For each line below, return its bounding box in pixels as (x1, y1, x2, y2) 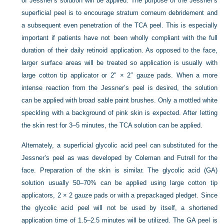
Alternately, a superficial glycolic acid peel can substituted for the (21, 141, 217, 149)
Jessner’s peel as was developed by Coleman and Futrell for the (21, 154, 217, 162)
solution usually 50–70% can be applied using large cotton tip (21, 179, 217, 187)
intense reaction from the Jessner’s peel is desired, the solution (21, 84, 217, 92)
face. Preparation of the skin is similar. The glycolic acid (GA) (21, 166, 217, 174)
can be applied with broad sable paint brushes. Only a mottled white (21, 96, 217, 104)
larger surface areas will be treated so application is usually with (21, 59, 217, 67)
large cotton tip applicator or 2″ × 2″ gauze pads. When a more (21, 71, 217, 79)
